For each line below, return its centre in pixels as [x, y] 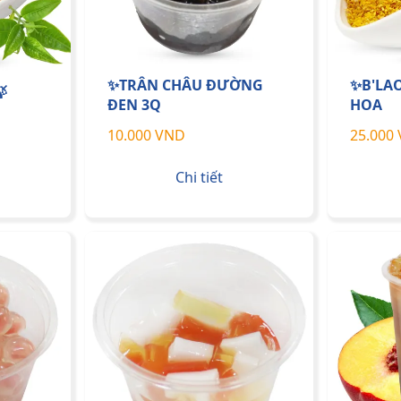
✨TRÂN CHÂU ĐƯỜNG [185, 85]
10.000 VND [146, 136]
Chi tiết [199, 178]
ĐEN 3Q [134, 105]
